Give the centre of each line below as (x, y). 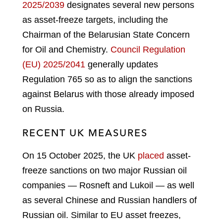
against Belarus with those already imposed (108, 94)
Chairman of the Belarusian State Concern (106, 34)
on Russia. (43, 109)
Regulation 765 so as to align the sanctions (107, 79)
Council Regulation (148, 49)
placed (152, 155)
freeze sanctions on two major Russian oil (105, 170)
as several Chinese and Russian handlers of (110, 200)
